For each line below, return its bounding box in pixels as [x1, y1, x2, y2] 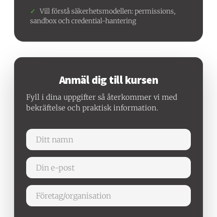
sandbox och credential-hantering [30, 16, 137, 25]
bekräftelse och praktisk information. [26, 103, 159, 112]
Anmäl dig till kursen [59, 72, 158, 87]
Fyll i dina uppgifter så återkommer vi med [26, 92, 178, 102]
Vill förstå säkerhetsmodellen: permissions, [40, 6, 176, 15]
